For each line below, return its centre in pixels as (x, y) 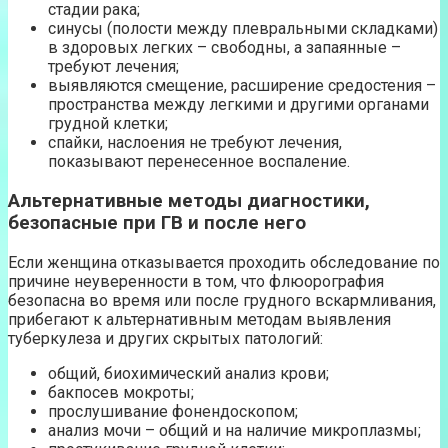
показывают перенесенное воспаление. (199, 162)
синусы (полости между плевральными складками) (243, 29)
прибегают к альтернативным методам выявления (199, 319)
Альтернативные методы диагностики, (189, 200)
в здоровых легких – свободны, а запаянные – (224, 48)
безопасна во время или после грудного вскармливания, (222, 300)
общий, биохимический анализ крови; (188, 373)
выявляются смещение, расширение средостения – (242, 86)
